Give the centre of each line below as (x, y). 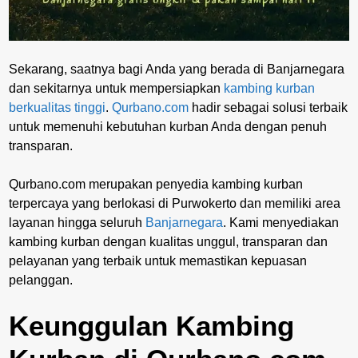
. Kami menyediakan (281, 222)
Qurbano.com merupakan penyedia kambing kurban (156, 184)
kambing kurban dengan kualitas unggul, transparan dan (168, 241)
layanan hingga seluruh (77, 222)
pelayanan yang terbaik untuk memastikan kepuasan (158, 261)
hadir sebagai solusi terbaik (268, 107)
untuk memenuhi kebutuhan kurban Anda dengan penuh (168, 126)
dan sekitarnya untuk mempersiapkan (116, 88)
